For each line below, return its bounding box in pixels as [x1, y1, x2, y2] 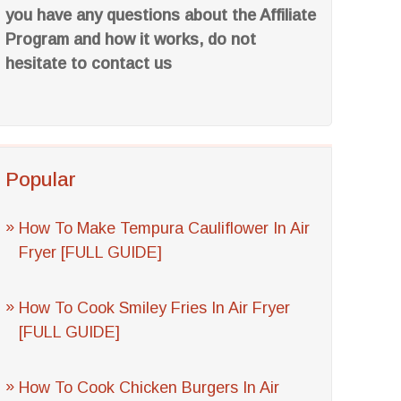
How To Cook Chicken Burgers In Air [19, 379, 280, 397]
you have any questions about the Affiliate [5, 6, 317, 24]
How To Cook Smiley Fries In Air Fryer [19, 299, 291, 317]
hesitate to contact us [5, 55, 173, 73]
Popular [5, 168, 77, 191]
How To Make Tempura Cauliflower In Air [19, 219, 311, 237]
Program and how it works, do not [5, 30, 257, 48]
